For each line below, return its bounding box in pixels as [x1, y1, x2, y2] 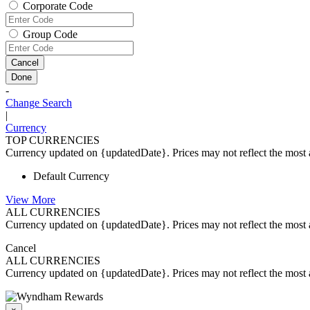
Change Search [6, 97, 72, 109]
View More [6, 194, 55, 206]
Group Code [23, 28, 77, 41]
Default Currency [33, 170, 109, 183]
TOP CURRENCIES [6, 134, 100, 147]
